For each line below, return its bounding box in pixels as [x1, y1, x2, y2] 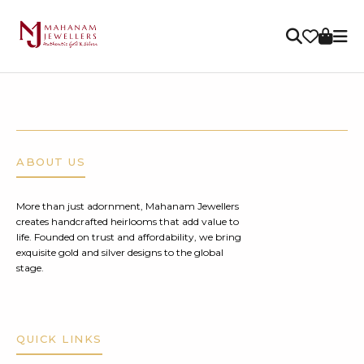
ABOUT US [16, 155, 85, 168]
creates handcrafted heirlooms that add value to [16, 215, 239, 227]
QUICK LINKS [16, 332, 102, 345]
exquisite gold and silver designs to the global [16, 246, 223, 258]
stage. [16, 262, 44, 274]
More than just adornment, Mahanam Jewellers [16, 200, 239, 212]
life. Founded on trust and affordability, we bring [16, 231, 241, 243]
